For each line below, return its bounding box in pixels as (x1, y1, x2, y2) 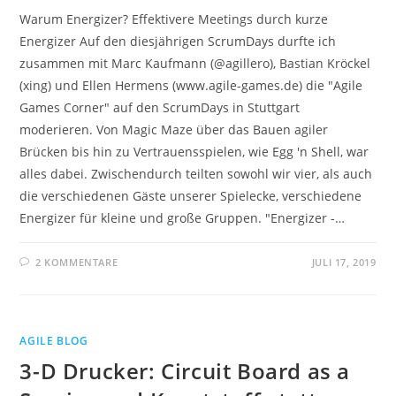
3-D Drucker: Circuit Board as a (19, 356, 351, 385)
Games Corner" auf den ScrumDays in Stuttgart (19, 99, 301, 116)
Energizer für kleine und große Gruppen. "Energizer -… (19, 209, 346, 226)
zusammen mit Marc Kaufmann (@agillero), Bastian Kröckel (19, 55, 371, 72)
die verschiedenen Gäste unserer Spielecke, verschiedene (19, 187, 362, 204)
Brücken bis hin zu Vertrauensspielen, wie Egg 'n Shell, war (19, 143, 369, 160)
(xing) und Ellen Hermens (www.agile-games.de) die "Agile (19, 77, 363, 94)
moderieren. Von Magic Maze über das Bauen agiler (19, 121, 329, 138)
